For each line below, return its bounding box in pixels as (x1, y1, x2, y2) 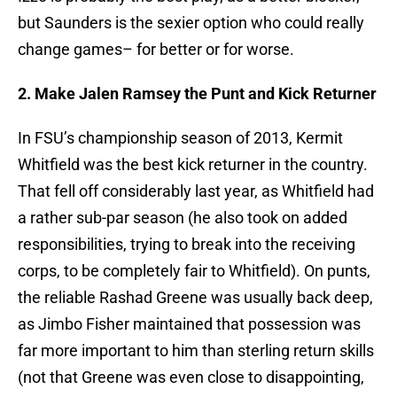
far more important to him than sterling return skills (18, 341, 374, 361)
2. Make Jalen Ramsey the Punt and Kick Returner (18, 84, 377, 104)
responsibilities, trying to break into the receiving (18, 235, 355, 254)
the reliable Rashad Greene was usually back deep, (18, 288, 373, 307)
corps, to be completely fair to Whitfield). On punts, (18, 261, 370, 281)
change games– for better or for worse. (18, 40, 294, 59)
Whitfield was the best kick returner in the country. (18, 155, 368, 175)
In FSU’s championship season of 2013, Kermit (18, 128, 343, 148)
